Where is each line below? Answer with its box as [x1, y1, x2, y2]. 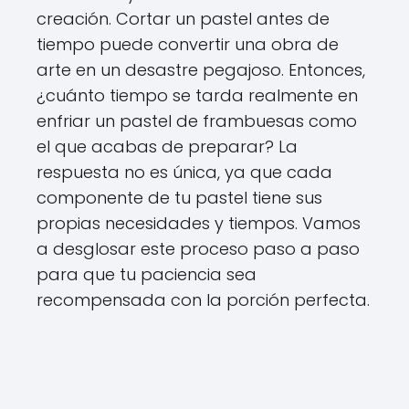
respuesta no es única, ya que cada [37, 161, 332, 184]
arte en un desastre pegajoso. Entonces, [37, 58, 365, 81]
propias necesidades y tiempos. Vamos [37, 212, 361, 235]
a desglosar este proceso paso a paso [37, 237, 360, 260]
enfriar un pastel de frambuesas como [37, 110, 357, 132]
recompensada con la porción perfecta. [37, 288, 370, 311]
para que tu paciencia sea [37, 263, 257, 286]
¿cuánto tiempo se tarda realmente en [37, 84, 358, 107]
